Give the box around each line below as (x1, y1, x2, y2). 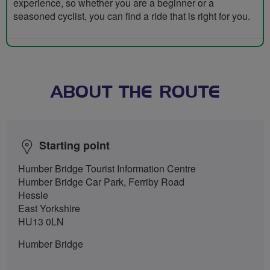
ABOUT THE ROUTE (50, 84, 220, 101)
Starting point (39, 137, 110, 153)
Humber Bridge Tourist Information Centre (18, 161, 196, 175)
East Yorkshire (18, 201, 80, 215)
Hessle (18, 187, 48, 202)
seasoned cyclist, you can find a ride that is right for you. (13, 8, 250, 23)
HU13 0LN (18, 214, 64, 228)
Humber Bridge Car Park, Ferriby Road (18, 174, 184, 189)
